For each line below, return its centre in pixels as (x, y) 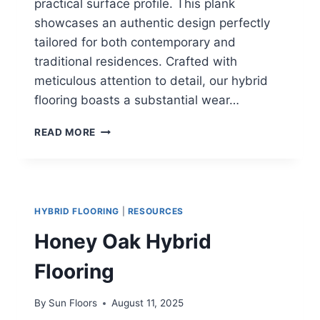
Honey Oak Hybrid (123, 241)
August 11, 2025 (148, 303)
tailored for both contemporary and (135, 42)
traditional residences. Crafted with (136, 61)
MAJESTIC (122, 128)
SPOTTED (120, 143)
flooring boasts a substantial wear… (137, 100)
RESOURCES (156, 211)
